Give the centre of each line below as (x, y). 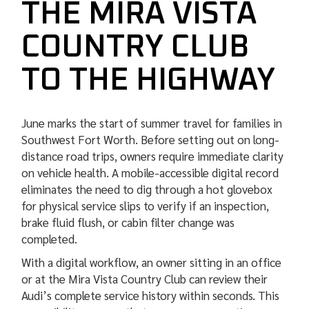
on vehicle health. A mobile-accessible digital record (150, 173)
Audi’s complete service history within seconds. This (151, 296)
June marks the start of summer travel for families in (152, 123)
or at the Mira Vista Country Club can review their (145, 279)
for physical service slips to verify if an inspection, (146, 206)
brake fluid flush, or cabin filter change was (128, 222)
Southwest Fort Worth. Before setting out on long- (151, 140)
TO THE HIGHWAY (152, 81)
